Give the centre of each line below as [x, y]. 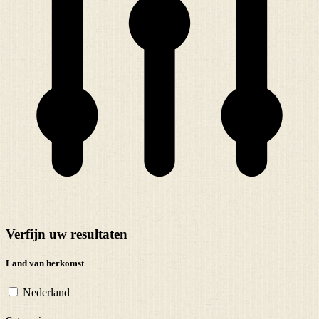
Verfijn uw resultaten [67, 234]
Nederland [45, 293]
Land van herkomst [45, 263]
